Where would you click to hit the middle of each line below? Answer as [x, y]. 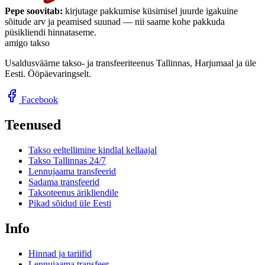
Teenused [33, 125]
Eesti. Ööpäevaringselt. [48, 73]
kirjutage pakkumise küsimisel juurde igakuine [150, 11]
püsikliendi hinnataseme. [51, 32]
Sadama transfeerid [64, 182]
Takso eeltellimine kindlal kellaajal [93, 150]
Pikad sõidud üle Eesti [70, 203]
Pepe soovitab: [34, 11]
